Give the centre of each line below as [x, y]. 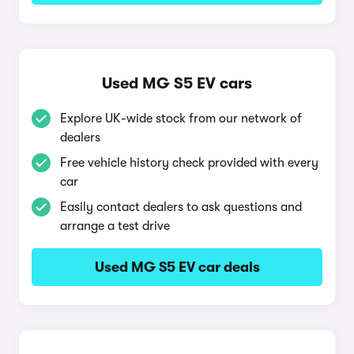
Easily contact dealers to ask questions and [181, 207]
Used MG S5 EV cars [177, 83]
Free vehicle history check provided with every [189, 163]
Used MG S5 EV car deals [177, 267]
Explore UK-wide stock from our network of [181, 119]
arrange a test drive [115, 226]
